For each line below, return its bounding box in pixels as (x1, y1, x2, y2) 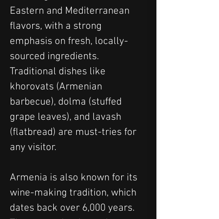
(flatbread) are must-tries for (10, 126, 139, 138)
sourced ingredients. (10, 50, 102, 63)
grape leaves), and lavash (10, 110, 124, 123)
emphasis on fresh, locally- (10, 35, 128, 47)
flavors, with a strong (10, 20, 104, 32)
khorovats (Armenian (10, 80, 105, 93)
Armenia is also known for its (10, 171, 140, 184)
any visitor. (10, 141, 57, 153)
